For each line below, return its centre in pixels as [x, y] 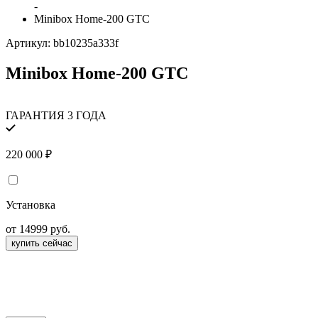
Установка [31, 205]
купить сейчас [42, 243]
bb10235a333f [86, 43]
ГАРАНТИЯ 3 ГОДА [56, 116]
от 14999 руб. [38, 229]
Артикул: [29, 43]
